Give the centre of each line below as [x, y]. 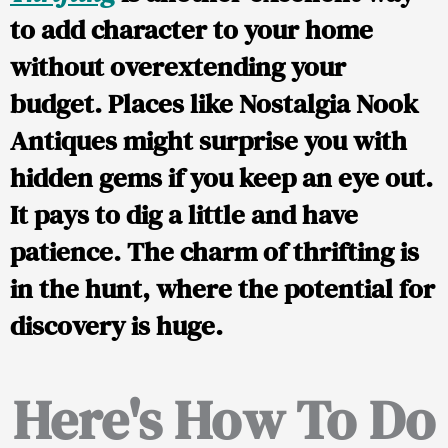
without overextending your [178, 67]
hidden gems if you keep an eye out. [221, 178]
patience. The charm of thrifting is [214, 252]
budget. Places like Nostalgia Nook [214, 104]
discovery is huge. [116, 326]
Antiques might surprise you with [208, 141]
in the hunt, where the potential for [222, 289]
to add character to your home [191, 30]
